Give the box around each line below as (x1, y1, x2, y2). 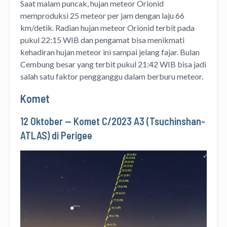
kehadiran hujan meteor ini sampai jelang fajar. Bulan (20, 47, 200, 57)
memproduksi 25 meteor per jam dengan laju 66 (20, 10, 184, 20)
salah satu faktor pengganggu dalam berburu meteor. (20, 71, 205, 81)
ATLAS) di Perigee (20, 129, 92, 141)
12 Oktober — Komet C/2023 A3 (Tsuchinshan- (20, 115, 205, 127)
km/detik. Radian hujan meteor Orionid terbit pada (20, 22, 195, 32)
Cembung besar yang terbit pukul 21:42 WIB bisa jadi (20, 59, 206, 69)
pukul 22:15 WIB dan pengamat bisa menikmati (20, 34, 184, 45)
